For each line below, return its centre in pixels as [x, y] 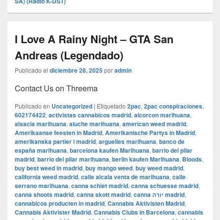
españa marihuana [41, 151]
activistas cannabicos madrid [90, 115]
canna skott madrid [104, 195]
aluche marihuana [94, 124]
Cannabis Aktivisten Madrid [146, 204]
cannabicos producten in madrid [60, 204]
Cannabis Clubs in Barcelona [134, 212]
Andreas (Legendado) [69, 55]
